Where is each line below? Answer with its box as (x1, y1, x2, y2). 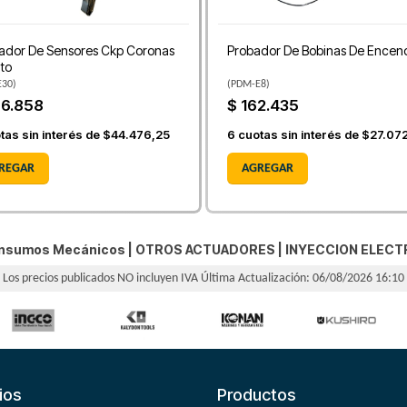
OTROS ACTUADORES (135, 242, 275, 258)
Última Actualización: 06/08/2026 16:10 (201, 272, 404, 286)
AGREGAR (242, 161, 293, 175)
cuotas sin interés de (235, 126, 362, 142)
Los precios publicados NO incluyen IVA (3, 272, 201, 286)
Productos (217, 384, 295, 405)
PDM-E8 (231, 79, 266, 91)
